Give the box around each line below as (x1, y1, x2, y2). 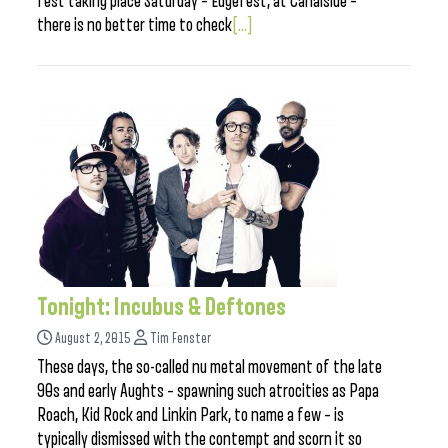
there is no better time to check (37, 15, 232, 35)
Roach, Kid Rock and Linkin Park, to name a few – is (37, 405, 344, 425)
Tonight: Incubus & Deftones (37, 294, 286, 320)
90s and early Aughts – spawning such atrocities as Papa (37, 381, 379, 401)
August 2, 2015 (55, 331, 131, 346)
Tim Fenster (150, 331, 211, 346)
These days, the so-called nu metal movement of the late (37, 357, 382, 377)
